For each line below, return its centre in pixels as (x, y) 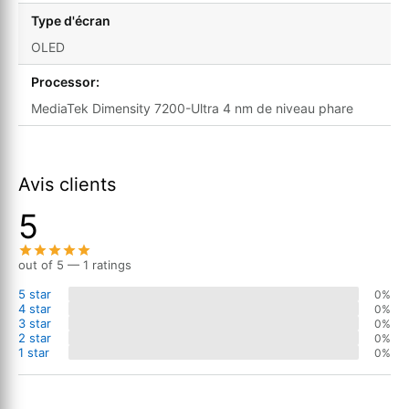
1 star (34, 353)
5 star (35, 294)
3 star (35, 324)
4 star (35, 309)
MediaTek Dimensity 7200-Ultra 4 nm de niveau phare (192, 109)
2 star (35, 338)
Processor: (65, 82)
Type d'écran (71, 21)
